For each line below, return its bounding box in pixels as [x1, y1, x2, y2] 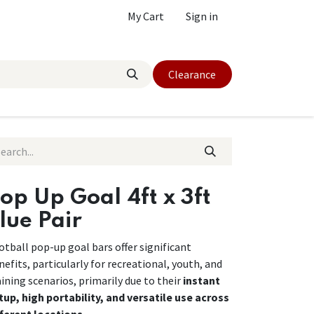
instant [183, 273, 220, 288]
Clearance [168, 67, 217, 81]
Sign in [186, 9, 218, 23]
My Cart [128, 9, 164, 23]
